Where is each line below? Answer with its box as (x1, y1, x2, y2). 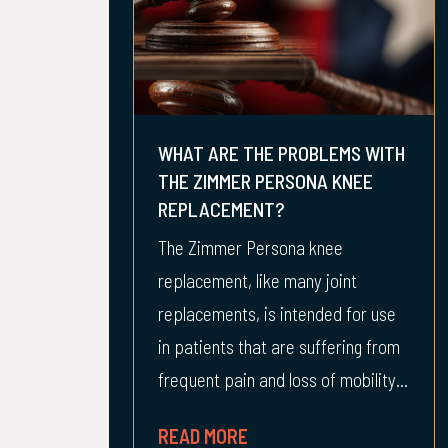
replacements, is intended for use (158, 302, 396, 325)
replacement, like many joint (158, 269, 357, 292)
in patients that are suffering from (158, 335, 400, 358)
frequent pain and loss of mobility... (158, 368, 408, 391)
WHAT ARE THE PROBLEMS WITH (158, 141, 405, 165)
